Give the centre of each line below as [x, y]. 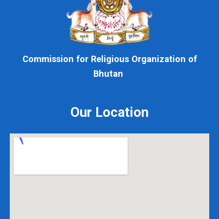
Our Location [109, 110]
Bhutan [109, 72]
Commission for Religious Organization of [109, 57]
